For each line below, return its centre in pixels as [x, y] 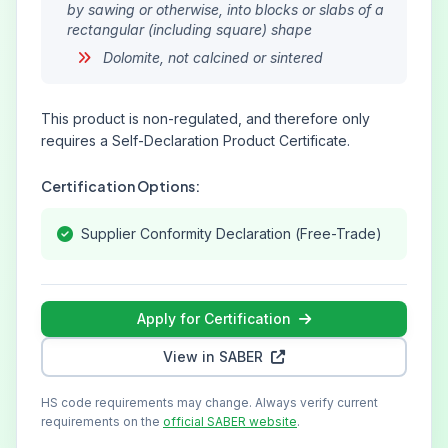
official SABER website [230, 421]
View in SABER [213, 356]
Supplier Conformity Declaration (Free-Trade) [231, 233]
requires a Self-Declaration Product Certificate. [195, 140]
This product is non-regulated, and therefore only [205, 118]
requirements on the [102, 421]
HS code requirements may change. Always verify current [209, 402]
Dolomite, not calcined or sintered [211, 57]
